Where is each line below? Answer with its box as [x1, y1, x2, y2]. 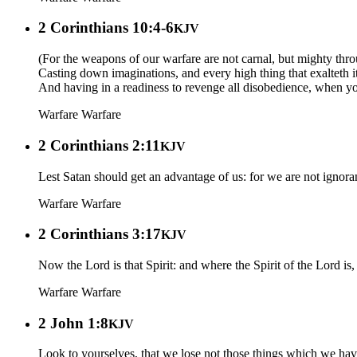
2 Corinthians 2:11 [38, 136, 160, 154]
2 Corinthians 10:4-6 [38, 19, 174, 37]
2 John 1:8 [38, 314, 108, 331]
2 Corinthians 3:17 [38, 226, 161, 243]
